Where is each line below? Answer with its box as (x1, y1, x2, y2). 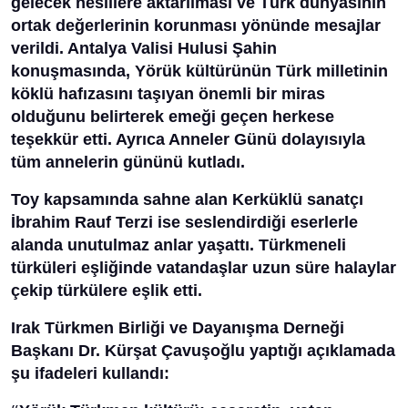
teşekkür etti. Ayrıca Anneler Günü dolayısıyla (11, 130, 365, 148)
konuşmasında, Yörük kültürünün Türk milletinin (11, 62, 388, 80)
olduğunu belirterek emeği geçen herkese (11, 107, 334, 126)
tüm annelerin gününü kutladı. (11, 153, 245, 171)
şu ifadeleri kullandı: (11, 364, 169, 382)
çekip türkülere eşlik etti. (11, 281, 202, 300)
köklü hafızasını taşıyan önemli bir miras (11, 85, 325, 103)
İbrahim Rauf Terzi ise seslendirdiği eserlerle (11, 213, 358, 231)
